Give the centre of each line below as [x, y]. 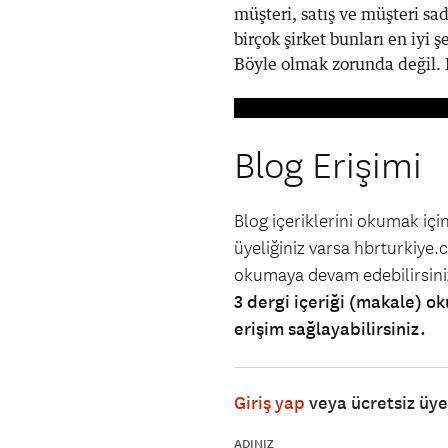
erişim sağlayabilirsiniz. [330, 329]
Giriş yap [269, 403]
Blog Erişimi [328, 167]
